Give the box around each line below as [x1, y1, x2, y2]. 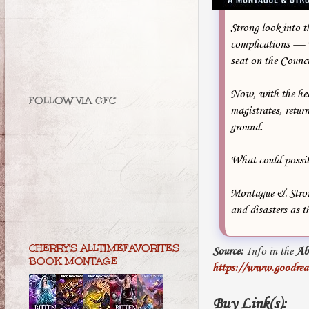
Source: [212, 244, 243, 258]
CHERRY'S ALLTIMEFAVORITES [29, 241, 179, 255]
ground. [230, 120, 263, 134]
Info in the [243, 244, 296, 258]
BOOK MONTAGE [29, 255, 118, 268]
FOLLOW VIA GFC [29, 94, 116, 108]
